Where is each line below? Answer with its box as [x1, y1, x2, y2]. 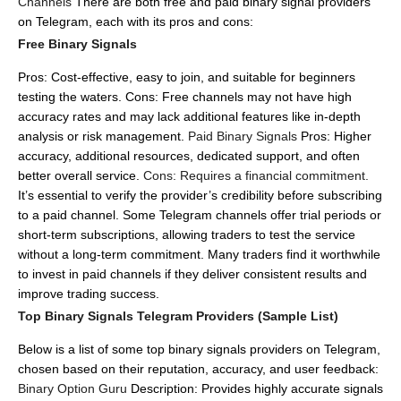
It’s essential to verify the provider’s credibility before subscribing [18, 188, 382, 202]
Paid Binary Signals [184, 129, 301, 143]
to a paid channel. [18, 208, 119, 222]
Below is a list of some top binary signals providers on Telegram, [18, 342, 380, 356]
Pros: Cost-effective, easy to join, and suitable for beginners [18, 70, 355, 84]
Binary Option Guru [18, 381, 131, 396]
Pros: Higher [301, 129, 371, 143]
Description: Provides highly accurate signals [131, 381, 383, 396]
